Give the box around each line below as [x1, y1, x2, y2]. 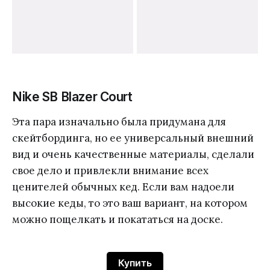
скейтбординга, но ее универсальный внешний [12, 131, 254, 145]
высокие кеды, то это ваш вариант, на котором [12, 196, 248, 210]
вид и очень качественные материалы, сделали [12, 148, 254, 162]
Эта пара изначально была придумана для [12, 115, 226, 129]
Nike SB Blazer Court [12, 89, 133, 105]
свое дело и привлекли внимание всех [12, 164, 209, 178]
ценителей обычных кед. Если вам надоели [12, 180, 234, 194]
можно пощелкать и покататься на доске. [12, 213, 223, 227]
